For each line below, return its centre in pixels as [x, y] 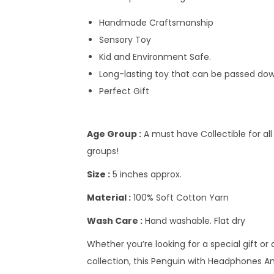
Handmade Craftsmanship [156, 23]
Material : [109, 198]
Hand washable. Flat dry [194, 221]
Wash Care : [115, 221]
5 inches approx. [146, 174]
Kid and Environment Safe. [155, 57]
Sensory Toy [125, 40]
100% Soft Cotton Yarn [180, 198]
